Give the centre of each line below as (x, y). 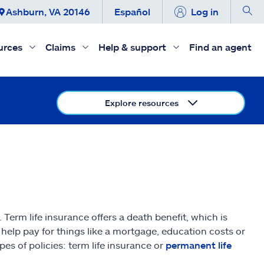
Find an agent (220, 47)
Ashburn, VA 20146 (48, 11)
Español (132, 11)
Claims (60, 47)
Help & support (132, 47)
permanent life (199, 245)
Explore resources (141, 103)
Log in (205, 11)
